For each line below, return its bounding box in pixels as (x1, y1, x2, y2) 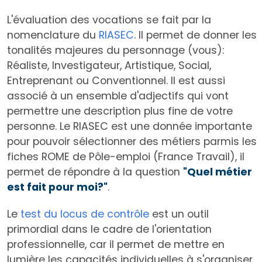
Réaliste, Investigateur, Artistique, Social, (7, 58, 211, 73)
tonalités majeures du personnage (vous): (7, 43, 224, 58)
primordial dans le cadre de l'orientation (7, 222, 212, 237)
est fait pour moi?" (7, 180, 108, 195)
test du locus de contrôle (20, 207, 149, 222)
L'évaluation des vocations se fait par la (7, 13, 211, 27)
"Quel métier (183, 165, 252, 180)
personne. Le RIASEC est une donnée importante (7, 119, 252, 134)
